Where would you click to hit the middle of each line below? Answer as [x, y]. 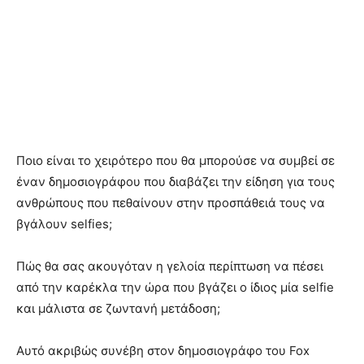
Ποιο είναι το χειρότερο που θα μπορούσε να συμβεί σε [175, 161]
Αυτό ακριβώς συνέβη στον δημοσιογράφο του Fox [163, 351]
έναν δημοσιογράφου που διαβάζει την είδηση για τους [175, 182]
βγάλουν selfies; [64, 224]
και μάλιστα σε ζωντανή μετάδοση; [118, 309]
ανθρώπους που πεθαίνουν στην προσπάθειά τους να [171, 203]
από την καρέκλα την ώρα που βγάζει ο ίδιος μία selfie [175, 288]
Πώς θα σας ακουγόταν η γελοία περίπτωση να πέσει [170, 266]
